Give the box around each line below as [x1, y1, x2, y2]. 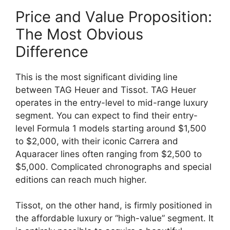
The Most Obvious [15, 25, 143, 43]
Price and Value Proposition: [15, 7, 212, 26]
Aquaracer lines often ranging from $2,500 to [15, 148, 202, 159]
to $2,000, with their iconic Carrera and [15, 136, 178, 146]
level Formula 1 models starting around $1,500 [15, 123, 206, 133]
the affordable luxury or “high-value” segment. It [15, 213, 214, 223]
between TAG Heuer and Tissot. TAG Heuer [15, 84, 196, 95]
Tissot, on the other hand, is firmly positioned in [15, 200, 212, 210]
